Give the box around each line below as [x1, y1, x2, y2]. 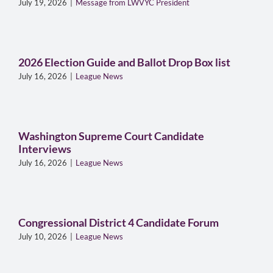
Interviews [18, 142, 71, 156]
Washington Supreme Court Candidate [18, 129, 204, 143]
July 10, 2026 [18, 232, 67, 242]
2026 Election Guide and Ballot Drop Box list [18, 55, 230, 69]
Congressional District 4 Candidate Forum [18, 216, 219, 230]
